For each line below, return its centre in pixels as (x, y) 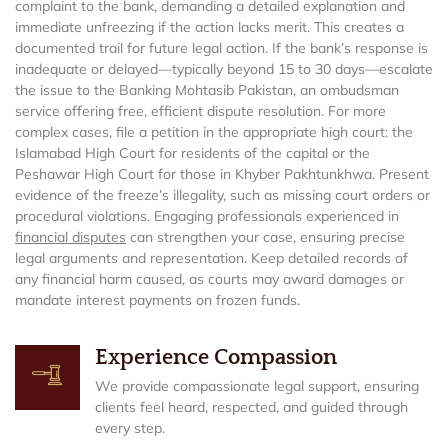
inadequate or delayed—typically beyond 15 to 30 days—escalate (224, 68)
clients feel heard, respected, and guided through (251, 407)
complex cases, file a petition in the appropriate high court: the (214, 131)
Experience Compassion (216, 358)
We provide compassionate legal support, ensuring (257, 386)
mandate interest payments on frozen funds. (157, 299)
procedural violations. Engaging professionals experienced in (207, 215)
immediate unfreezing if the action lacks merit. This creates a (209, 26)
